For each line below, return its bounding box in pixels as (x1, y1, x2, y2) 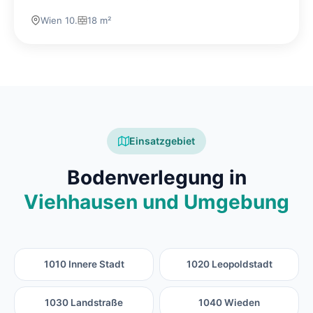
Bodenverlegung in (66, 166, 247, 190)
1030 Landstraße (45, 297, 123, 309)
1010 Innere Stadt (43, 259, 124, 270)
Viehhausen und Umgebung (24, 190, 289, 214)
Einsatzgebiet (129, 135, 195, 147)
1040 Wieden (198, 297, 260, 309)
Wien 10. (41, 15, 78, 27)
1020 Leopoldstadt (186, 259, 272, 270)
